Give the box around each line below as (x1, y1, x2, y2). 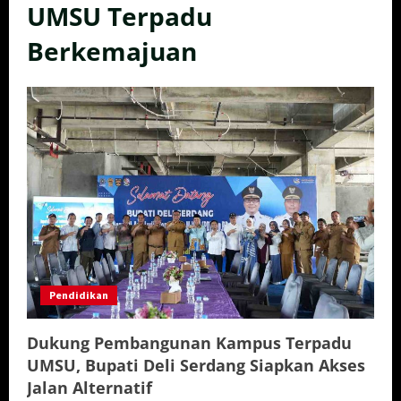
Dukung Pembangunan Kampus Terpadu (27, 331, 352, 354)
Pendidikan (49, 287, 108, 302)
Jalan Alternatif (27, 376, 152, 398)
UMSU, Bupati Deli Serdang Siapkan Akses (27, 354, 365, 376)
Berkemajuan (27, 34, 197, 69)
